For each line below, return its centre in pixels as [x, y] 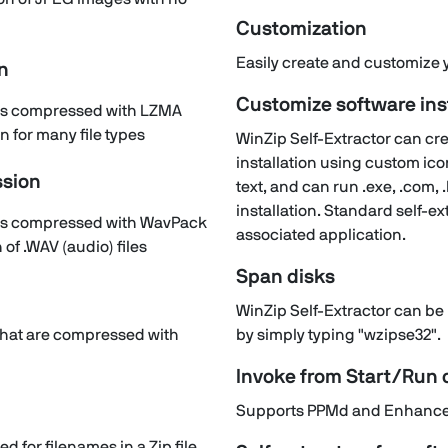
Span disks [285, 277]
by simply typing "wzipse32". [338, 335]
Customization [301, 29]
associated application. [321, 235]
